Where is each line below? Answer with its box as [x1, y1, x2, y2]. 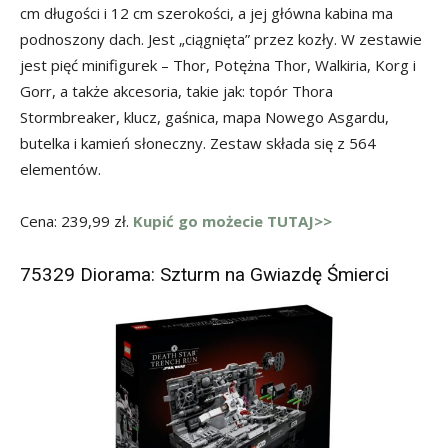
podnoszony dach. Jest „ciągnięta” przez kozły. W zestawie [20, 29, 422, 50]
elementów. [20, 159, 101, 180]
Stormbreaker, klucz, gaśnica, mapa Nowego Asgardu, [20, 107, 389, 128]
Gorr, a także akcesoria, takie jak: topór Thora [20, 81, 333, 102]
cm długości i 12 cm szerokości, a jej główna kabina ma [20, 3, 393, 24]
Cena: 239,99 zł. [20, 211, 133, 232]
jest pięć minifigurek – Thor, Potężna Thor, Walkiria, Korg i [20, 55, 416, 76]
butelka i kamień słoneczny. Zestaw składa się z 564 [20, 133, 376, 154]
